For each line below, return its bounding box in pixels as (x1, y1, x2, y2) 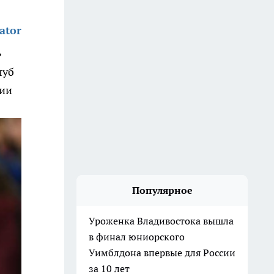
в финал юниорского (89, 231, 185, 243)
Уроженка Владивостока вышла (89, 215, 234, 227)
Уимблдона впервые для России (89, 246, 235, 259)
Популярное (131, 184, 193, 196)
